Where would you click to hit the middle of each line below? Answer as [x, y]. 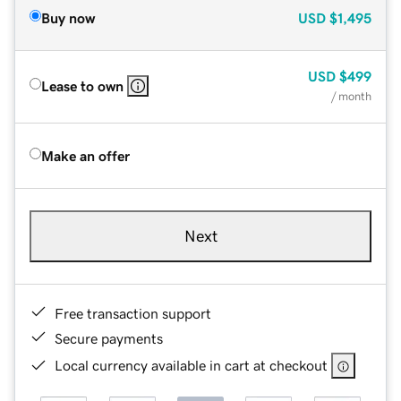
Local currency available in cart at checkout [191, 365]
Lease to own [82, 85]
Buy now [68, 17]
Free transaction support [133, 313]
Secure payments [109, 338]
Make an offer [85, 155]
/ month [351, 96]
